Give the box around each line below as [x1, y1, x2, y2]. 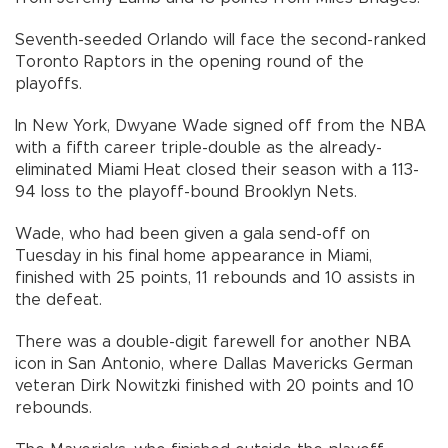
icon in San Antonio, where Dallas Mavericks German [15, 356, 413, 373]
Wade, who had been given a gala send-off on [15, 226, 370, 243]
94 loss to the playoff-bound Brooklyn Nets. [15, 184, 357, 201]
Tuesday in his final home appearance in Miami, [15, 248, 372, 265]
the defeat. [15, 292, 102, 309]
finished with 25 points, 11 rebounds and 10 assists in [15, 270, 415, 287]
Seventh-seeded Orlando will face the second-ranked [15, 32, 426, 49]
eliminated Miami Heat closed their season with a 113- [15, 162, 419, 179]
